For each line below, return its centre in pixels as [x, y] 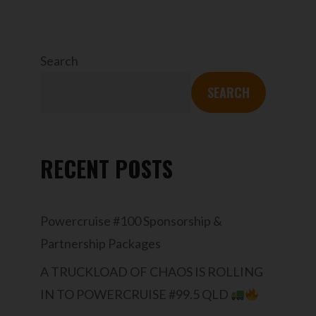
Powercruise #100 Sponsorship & [131, 221]
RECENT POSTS [106, 169]
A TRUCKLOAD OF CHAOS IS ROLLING [151, 272]
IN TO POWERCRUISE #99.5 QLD [135, 294]
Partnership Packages [100, 244]
